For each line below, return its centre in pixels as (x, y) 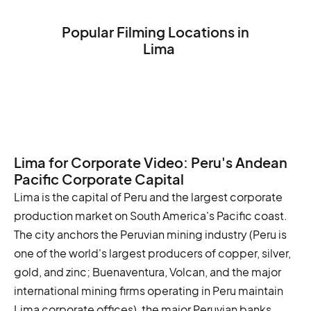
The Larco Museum (155, 119)
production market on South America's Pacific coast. (151, 215)
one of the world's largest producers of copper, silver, (152, 253)
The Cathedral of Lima (155, 98)
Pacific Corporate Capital (99, 178)
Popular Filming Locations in (155, 31)
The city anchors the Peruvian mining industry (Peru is (150, 234)
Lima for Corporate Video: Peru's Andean (151, 162)
